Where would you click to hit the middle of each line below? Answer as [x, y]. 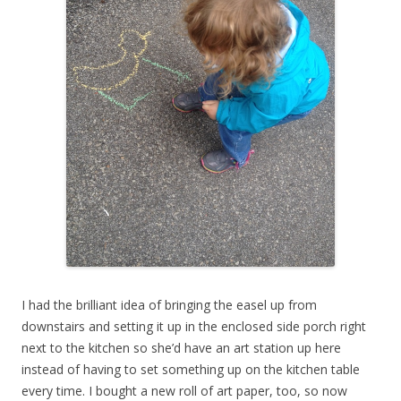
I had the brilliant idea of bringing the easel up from [169, 305]
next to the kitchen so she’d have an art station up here [181, 348]
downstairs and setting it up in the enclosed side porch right [194, 327]
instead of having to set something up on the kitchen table [191, 370]
